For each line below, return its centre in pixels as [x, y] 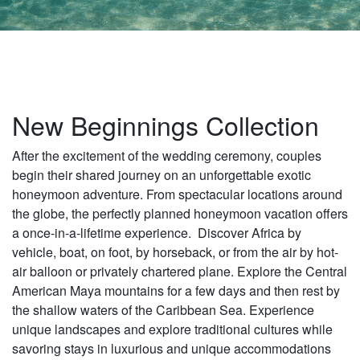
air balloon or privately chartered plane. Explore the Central [180, 272]
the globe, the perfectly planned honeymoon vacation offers [180, 214]
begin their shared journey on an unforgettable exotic [162, 175]
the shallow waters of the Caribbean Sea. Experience [163, 310]
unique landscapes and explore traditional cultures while [172, 329]
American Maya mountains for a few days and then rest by [176, 291]
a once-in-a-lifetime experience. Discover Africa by [157, 233]
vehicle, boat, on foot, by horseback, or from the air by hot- [175, 252]
